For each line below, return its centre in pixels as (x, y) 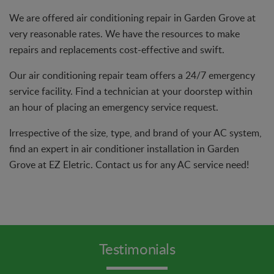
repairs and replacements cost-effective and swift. (117, 49)
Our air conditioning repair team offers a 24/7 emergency (132, 75)
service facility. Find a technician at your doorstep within (131, 91)
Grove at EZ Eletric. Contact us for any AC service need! (129, 164)
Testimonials (137, 248)
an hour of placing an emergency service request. (114, 107)
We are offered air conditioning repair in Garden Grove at (132, 17)
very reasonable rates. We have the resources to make (124, 33)
